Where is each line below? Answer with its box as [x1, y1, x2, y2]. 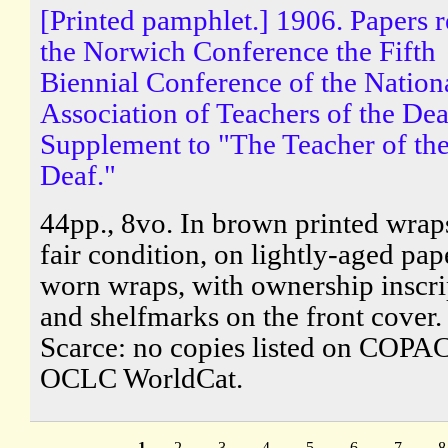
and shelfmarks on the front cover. [40, 299, 442, 332]
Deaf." [40, 158, 116, 191]
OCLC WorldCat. [40, 361, 243, 394]
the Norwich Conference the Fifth [40, 34, 436, 67]
